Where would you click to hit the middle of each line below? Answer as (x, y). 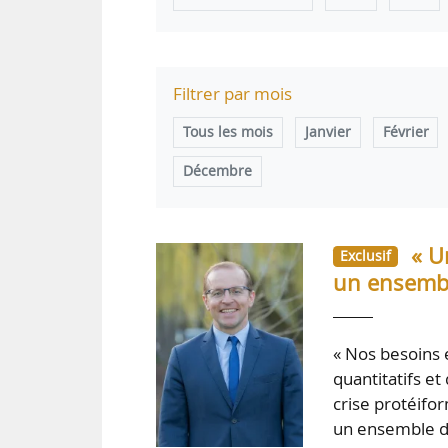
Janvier (327, 132)
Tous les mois (228, 132)
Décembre (217, 171)
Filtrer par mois (233, 94)
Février (405, 132)
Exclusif (365, 256)
